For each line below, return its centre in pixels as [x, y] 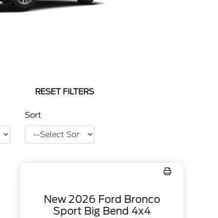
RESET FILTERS [64, 92]
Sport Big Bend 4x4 [102, 211]
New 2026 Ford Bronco [102, 199]
